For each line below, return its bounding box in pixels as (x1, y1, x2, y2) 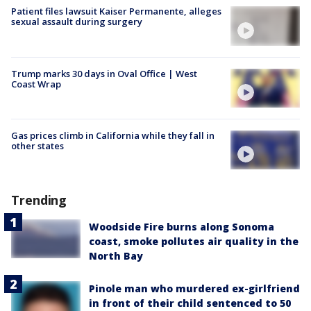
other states (11, 139, 64, 152)
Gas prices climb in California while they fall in (11, 128, 215, 142)
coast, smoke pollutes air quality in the (89, 235, 299, 249)
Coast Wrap (11, 77, 61, 90)
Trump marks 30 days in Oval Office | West (11, 67, 197, 80)
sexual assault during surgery (11, 15, 142, 28)
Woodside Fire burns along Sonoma (89, 220, 274, 234)
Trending (11, 192, 67, 209)
